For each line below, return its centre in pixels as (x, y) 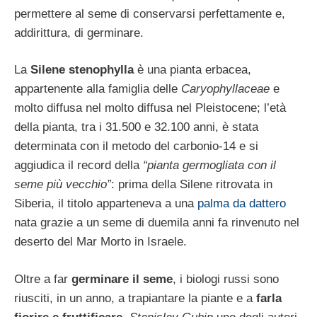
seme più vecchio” (63, 185)
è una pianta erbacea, (192, 70)
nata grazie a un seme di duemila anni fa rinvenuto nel (157, 223)
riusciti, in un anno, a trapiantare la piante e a (135, 298)
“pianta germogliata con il (209, 166)
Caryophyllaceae (225, 89)
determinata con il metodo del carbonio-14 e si (136, 146)
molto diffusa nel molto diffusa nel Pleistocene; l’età (150, 108)
